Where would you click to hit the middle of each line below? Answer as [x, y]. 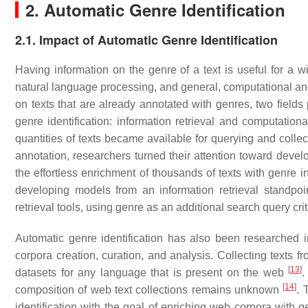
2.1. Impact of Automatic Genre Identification [146, 40]
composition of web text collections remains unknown [149, 290]
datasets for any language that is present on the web [152, 273]
